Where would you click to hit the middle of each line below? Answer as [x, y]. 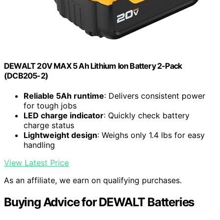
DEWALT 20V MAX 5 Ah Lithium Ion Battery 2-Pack [93, 66]
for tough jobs [50, 105]
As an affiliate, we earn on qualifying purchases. [93, 180]
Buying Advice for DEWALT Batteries [99, 202]
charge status [49, 125]
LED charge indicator [64, 115]
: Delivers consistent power [155, 96]
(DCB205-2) [26, 75]
